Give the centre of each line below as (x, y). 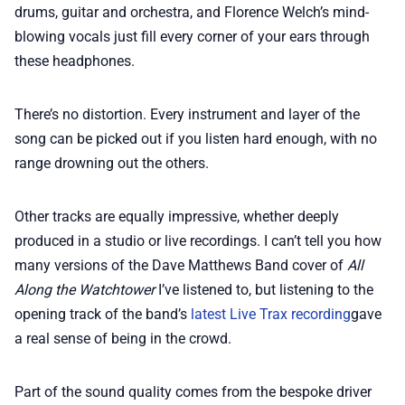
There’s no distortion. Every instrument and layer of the (187, 114)
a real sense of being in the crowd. (123, 338)
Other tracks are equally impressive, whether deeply (177, 216)
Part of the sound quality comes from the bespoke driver (193, 391)
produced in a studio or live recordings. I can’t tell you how (198, 240)
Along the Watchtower (85, 289)
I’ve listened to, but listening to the (264, 289)
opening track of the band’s (103, 314)
